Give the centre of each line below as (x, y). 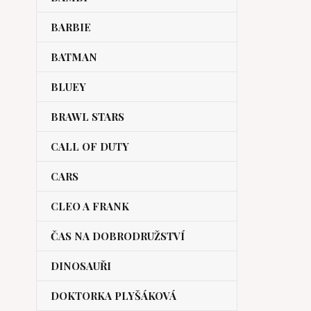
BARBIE (71, 27)
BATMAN (74, 57)
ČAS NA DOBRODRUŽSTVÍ (118, 236)
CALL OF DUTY (90, 146)
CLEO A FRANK (90, 206)
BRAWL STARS (87, 117)
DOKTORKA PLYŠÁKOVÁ (114, 296)
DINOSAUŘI (81, 266)
